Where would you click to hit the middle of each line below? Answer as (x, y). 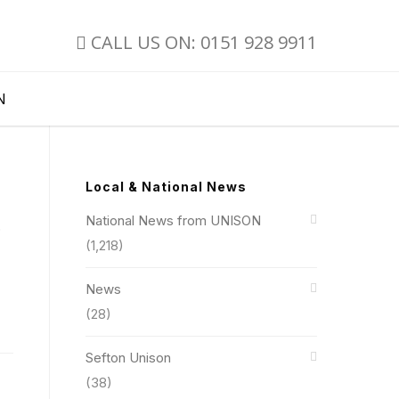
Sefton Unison (128, 358)
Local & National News (166, 187)
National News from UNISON (173, 220)
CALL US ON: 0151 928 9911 (202, 42)
